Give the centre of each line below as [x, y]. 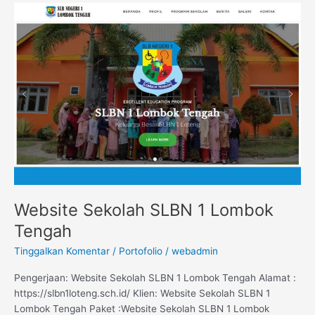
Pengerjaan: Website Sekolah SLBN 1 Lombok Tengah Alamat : [155, 277]
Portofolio [141, 251]
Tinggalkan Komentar [62, 251]
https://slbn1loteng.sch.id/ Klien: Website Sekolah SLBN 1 [142, 293]
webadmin [195, 251]
